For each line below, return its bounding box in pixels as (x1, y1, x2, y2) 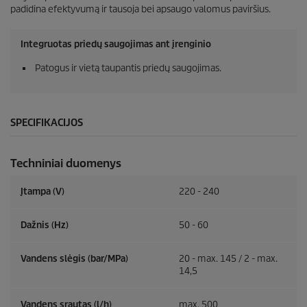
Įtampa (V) (21, 186, 64, 197)
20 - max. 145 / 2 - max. (179, 253, 278, 265)
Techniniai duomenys (10, 156, 121, 171)
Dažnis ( (21, 219, 54, 231)
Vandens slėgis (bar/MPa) (21, 253, 128, 265)
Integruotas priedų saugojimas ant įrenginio (21, 38, 211, 50)
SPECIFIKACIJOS (10, 116, 83, 129)
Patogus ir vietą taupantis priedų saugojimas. (35, 62, 221, 74)
